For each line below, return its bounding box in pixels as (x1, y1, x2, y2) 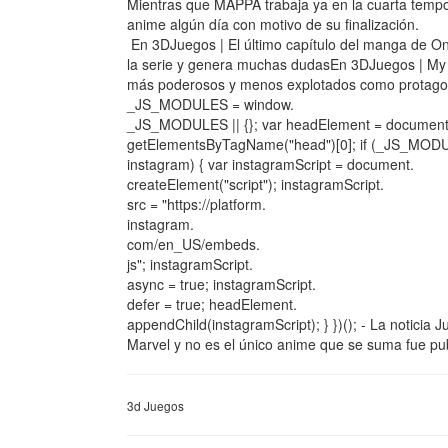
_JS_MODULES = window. (127, 94, 294, 114)
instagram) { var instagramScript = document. (127, 154, 414, 174)
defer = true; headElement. (127, 294, 297, 314)
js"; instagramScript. (127, 254, 253, 274)
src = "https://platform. (127, 194, 266, 214)
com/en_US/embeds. (127, 234, 260, 254)
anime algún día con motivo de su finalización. (127, 14, 419, 34)
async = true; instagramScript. (127, 274, 316, 294)
